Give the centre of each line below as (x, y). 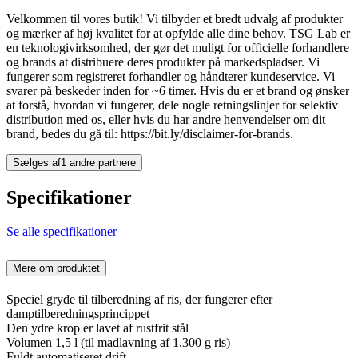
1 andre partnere (98, 163)
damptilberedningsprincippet (78, 313)
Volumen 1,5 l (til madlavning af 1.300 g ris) (118, 342)
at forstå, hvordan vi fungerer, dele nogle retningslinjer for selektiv (172, 105)
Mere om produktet (56, 268)
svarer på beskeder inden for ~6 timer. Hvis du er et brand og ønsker (178, 91)
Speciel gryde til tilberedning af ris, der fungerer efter (139, 299)
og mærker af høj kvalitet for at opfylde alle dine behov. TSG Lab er (178, 34)
